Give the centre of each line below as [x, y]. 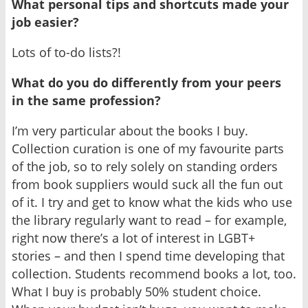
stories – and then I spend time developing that [148, 256]
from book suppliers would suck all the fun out [147, 185]
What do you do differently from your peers [146, 83]
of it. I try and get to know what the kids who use [152, 202]
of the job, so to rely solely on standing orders [145, 167]
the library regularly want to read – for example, [149, 220]
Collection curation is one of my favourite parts [148, 149]
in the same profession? [86, 101]
